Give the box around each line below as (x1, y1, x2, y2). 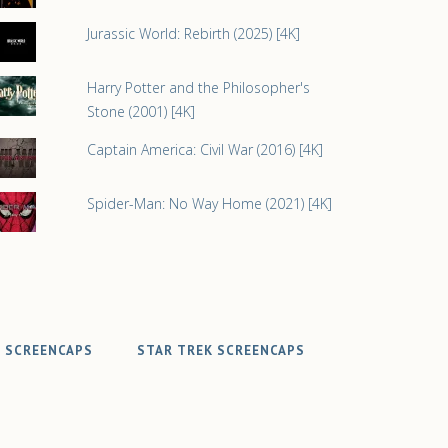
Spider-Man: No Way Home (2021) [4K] (86, 194, 332, 213)
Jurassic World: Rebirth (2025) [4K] (86, 24, 300, 43)
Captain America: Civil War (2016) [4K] (86, 140, 323, 159)
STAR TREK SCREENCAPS (137, 342, 305, 359)
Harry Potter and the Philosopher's (86, 78, 310, 97)
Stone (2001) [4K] (86, 102, 195, 121)
